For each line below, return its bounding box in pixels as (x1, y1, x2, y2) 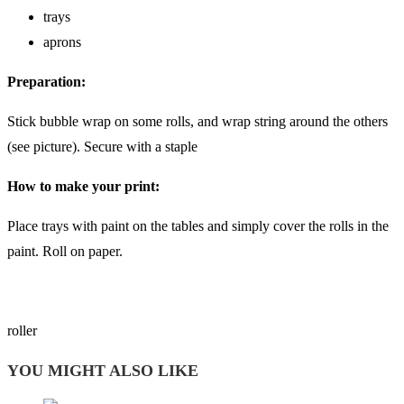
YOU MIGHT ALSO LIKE (7, 362, 198, 381)
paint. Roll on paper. (7, 243, 123, 260)
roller (7, 323, 37, 339)
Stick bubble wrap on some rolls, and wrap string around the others (7, 114, 388, 130)
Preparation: (7, 74, 86, 90)
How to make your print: (7, 179, 160, 195)
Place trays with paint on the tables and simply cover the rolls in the (7, 218, 389, 234)
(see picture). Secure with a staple (7, 139, 197, 155)
